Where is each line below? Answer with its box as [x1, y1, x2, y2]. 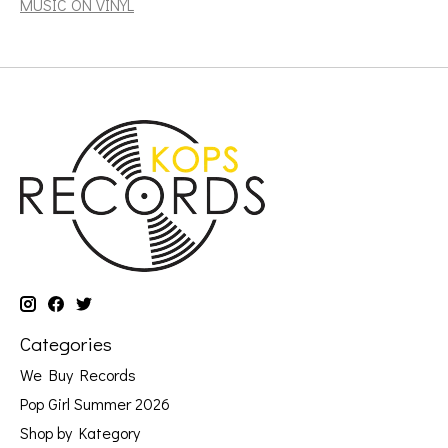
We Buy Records [20, 364, 136, 386]
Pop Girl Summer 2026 [20, 393, 170, 415]
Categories [20, 330, 112, 356]
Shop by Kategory [20, 422, 140, 444]
